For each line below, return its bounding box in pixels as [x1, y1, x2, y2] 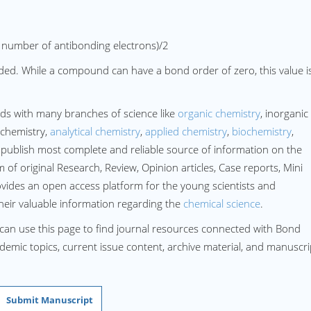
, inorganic [260, 106, 308, 120]
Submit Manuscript [6, 294, 93, 306]
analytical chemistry [50, 124, 140, 138]
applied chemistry [145, 124, 227, 138]
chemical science [183, 196, 260, 210]
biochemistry [232, 124, 292, 138]
